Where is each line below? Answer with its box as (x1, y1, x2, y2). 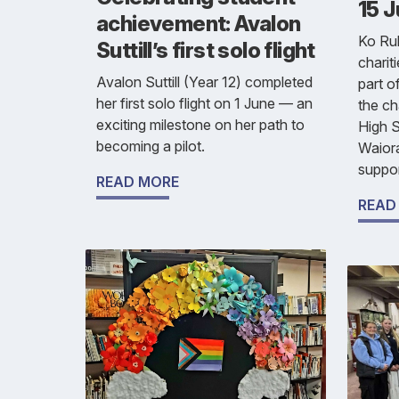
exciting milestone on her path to (96, 116, 305, 134)
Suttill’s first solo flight (96, 37, 315, 64)
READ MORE (96, 173, 179, 191)
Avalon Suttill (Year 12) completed (96, 73, 313, 92)
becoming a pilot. (96, 137, 205, 156)
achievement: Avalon (96, 11, 301, 37)
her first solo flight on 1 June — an (96, 94, 313, 113)
